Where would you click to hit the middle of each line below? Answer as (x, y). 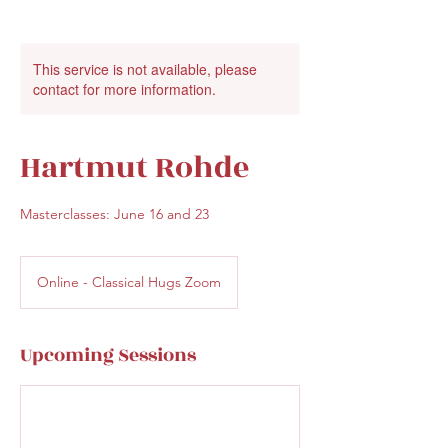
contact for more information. (124, 89)
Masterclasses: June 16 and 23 (114, 214)
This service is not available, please (145, 69)
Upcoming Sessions (108, 355)
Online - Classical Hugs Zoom (129, 282)
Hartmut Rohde (134, 168)
